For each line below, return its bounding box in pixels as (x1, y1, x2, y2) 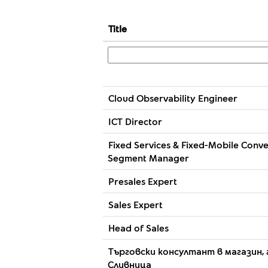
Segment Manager (108, 152, 189, 163)
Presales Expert (108, 175, 177, 187)
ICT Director (108, 115, 162, 127)
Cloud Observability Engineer (108, 92, 237, 103)
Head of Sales (108, 222, 169, 233)
